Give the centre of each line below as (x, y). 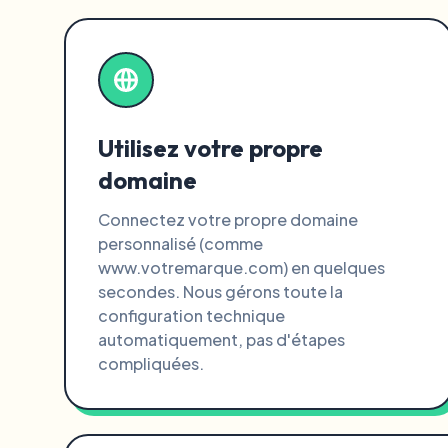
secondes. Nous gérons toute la (220, 291)
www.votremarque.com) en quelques (241, 267)
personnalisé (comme (180, 243)
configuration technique (191, 315)
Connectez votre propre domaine (228, 219)
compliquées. (151, 363)
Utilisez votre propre (210, 148)
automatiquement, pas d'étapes (221, 339)
